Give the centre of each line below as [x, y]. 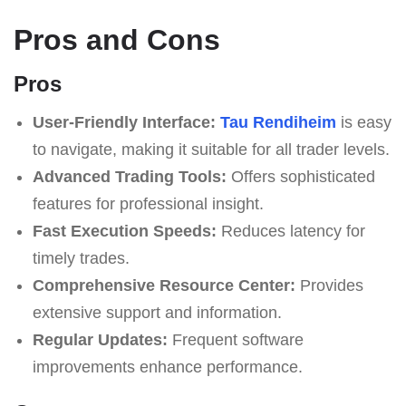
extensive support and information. [157, 312]
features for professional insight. [148, 203]
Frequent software [235, 339]
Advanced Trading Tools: [129, 176]
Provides [329, 285]
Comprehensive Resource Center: [164, 285]
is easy [363, 122]
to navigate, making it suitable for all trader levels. [211, 149]
